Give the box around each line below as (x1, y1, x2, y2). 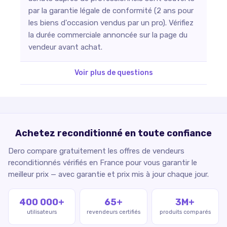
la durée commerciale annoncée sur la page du (28, 30, 187, 40)
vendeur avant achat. (28, 42, 102, 52)
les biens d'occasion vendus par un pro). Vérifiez (28, 18, 194, 27)
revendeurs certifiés (86, 208, 140, 215)
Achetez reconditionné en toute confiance (15, 127, 212, 139)
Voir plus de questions (74, 68, 153, 77)
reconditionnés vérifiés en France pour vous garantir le (8, 158, 197, 167)
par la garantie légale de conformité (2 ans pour (28, 6, 194, 15)
